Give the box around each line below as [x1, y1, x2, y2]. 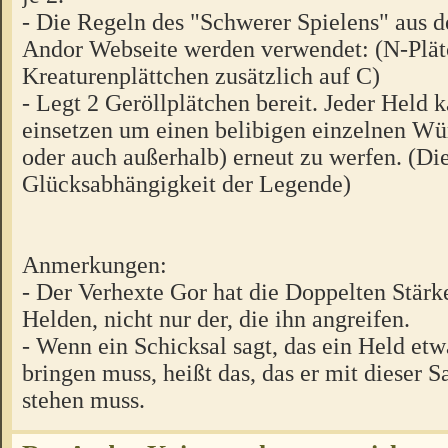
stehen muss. [22, 386, 145, 414]
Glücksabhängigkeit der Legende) [22, 170, 351, 198]
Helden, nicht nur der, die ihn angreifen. [22, 305, 410, 333]
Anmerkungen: [22, 251, 167, 279]
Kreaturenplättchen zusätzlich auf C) [22, 62, 380, 90]
